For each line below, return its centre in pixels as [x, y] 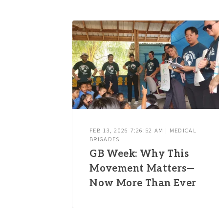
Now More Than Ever [143, 184]
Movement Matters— [142, 169]
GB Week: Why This [139, 154]
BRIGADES [105, 139]
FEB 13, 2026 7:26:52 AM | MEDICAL [143, 130]
